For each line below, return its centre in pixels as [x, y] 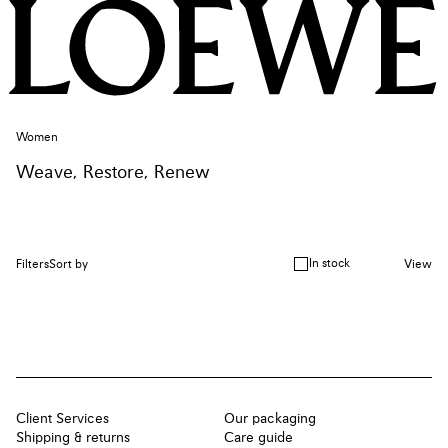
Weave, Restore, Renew [113, 172]
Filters [32, 264]
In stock [330, 264]
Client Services [62, 418]
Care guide [258, 437]
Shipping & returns [73, 437]
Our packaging [270, 418]
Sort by [68, 264]
